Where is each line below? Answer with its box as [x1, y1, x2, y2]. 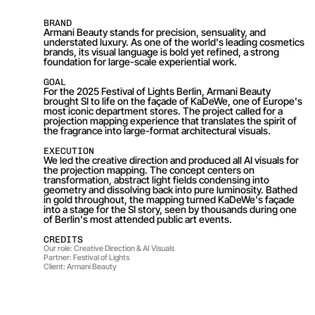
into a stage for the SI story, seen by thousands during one [43, 203, 297, 215]
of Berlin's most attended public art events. [43, 213, 232, 225]
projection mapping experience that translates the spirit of [43, 115, 297, 127]
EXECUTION [43, 146, 94, 156]
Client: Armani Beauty [43, 262, 117, 271]
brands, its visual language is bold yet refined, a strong [43, 46, 279, 58]
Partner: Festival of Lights [43, 252, 129, 262]
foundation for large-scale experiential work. [43, 56, 237, 67]
